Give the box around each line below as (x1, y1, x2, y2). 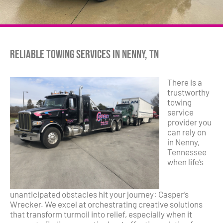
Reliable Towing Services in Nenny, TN (10, 47, 159, 62)
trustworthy (167, 87, 210, 97)
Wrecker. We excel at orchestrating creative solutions (10, 199, 203, 209)
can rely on (167, 126, 206, 137)
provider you (167, 116, 212, 127)
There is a (167, 77, 202, 87)
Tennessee (167, 146, 207, 157)
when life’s (167, 156, 204, 167)
